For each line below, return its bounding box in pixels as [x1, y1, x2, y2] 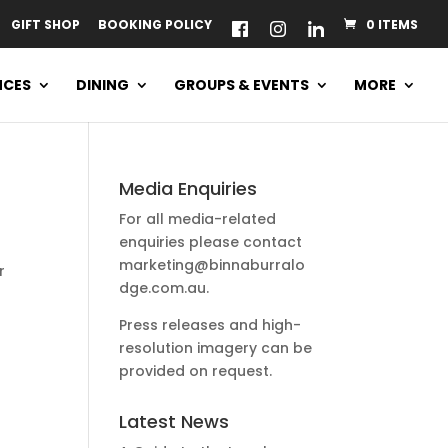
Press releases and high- [119, 315, 302, 335]
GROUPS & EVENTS [174, 75, 309, 95]
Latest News [119, 409, 230, 434]
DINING [76, 75, 129, 95]
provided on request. [119, 361, 273, 381]
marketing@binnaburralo [119, 255, 306, 275]
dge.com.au [119, 278, 207, 298]
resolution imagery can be [119, 338, 313, 358]
